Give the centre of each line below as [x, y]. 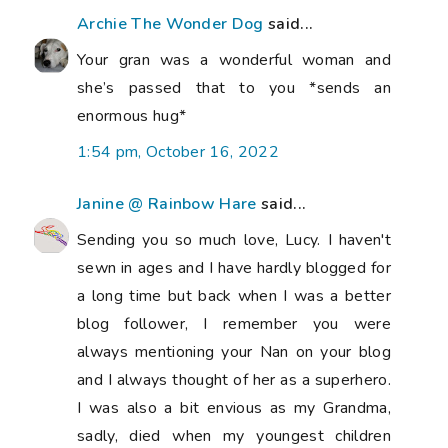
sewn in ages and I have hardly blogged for [234, 268]
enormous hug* [132, 116]
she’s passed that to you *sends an [234, 88]
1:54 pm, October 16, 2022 [178, 152]
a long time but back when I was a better [234, 296]
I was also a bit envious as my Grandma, [234, 408]
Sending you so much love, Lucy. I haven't [234, 240]
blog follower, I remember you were [234, 324]
